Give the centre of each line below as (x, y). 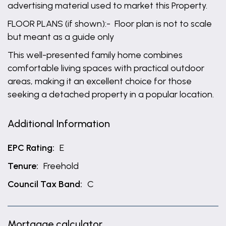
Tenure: (23, 166)
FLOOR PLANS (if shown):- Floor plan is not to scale (110, 24)
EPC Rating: (31, 148)
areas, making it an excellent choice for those (100, 81)
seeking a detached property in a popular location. (111, 94)
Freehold (61, 166)
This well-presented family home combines (95, 55)
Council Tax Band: (45, 184)
